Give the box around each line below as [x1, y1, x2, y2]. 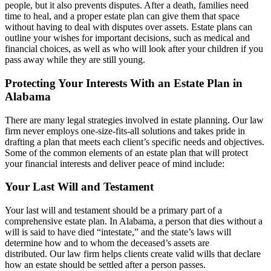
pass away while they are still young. [5, 54, 145, 65]
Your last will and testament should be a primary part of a [5, 204, 222, 215]
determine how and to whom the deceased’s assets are [5, 237, 209, 248]
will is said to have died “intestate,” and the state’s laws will [5, 226, 231, 237]
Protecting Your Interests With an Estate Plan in [5, 76, 243, 90]
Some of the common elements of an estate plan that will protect [5, 147, 248, 158]
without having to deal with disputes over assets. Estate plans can [5, 22, 252, 33]
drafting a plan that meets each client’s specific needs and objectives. [5, 136, 264, 147]
